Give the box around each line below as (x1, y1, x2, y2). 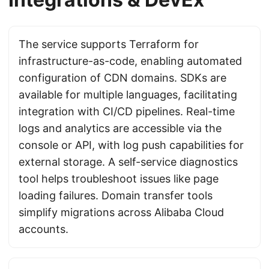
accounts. (19, 223, 68, 235)
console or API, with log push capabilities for (19, 139, 244, 151)
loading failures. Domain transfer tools (19, 189, 213, 202)
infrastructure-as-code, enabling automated (19, 55, 242, 67)
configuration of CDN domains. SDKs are (19, 71, 226, 84)
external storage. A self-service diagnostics (19, 156, 238, 168)
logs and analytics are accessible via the (19, 122, 222, 134)
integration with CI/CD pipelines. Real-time (19, 105, 235, 118)
